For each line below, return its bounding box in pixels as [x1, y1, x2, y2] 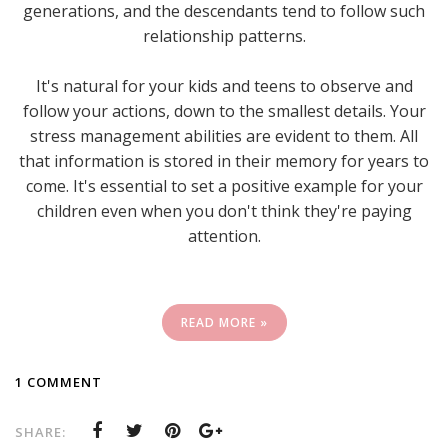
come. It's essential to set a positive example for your [25, 174, 423, 197]
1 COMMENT [15, 372, 102, 391]
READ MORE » [180, 313, 268, 331]
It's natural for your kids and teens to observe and [35, 74, 413, 97]
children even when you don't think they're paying [36, 199, 412, 222]
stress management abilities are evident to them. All [30, 124, 418, 147]
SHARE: [15, 422, 66, 441]
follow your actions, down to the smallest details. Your [22, 99, 426, 122]
